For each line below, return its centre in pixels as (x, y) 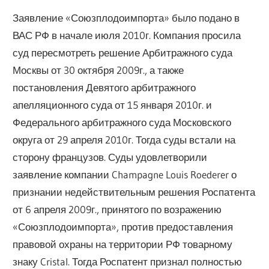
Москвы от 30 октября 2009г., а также (98, 70)
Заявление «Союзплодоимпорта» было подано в (126, 18)
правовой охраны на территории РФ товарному (123, 244)
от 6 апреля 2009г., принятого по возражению (117, 210)
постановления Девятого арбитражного (104, 88)
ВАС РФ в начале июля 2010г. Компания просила (127, 35)
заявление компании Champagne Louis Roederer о (125, 175)
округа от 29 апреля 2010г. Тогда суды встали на (124, 140)
